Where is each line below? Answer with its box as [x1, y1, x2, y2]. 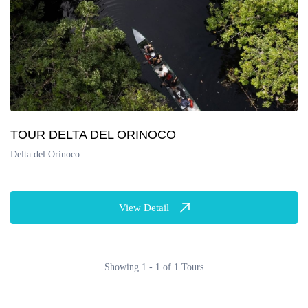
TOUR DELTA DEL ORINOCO [10, 128, 176, 142]
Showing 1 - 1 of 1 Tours [104, 262, 203, 273]
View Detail [118, 202, 169, 214]
